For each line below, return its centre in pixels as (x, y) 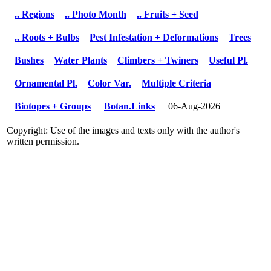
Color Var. (109, 83)
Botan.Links (129, 106)
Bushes (29, 60)
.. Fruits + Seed (168, 14)
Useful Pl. (228, 60)
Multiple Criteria (176, 83)
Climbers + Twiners (158, 60)
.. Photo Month (96, 14)
